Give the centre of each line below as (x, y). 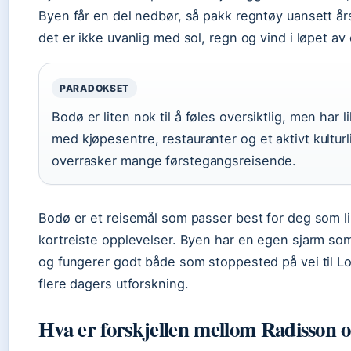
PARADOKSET (95, 88)
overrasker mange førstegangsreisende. (174, 161)
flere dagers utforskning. (114, 284)
